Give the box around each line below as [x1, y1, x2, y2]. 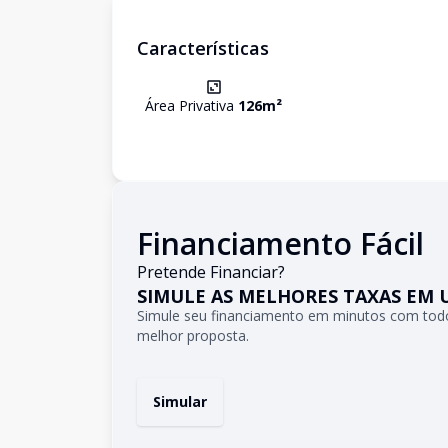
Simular [153, 392, 207, 411]
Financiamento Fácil [137, 223, 424, 264]
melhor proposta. [137, 326, 249, 345]
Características [137, 36, 269, 60]
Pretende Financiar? [137, 261, 285, 283]
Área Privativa [145, 96, 238, 115]
